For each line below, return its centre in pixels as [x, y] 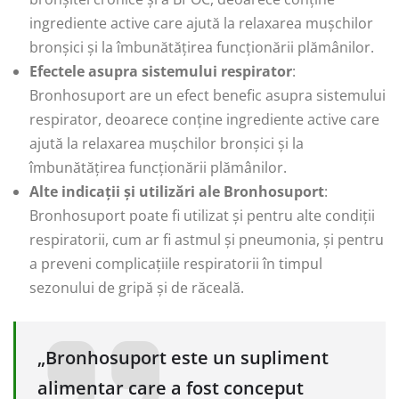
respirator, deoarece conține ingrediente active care [204, 119]
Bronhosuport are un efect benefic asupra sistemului [208, 95]
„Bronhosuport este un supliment [183, 358]
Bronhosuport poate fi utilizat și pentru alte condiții [202, 216]
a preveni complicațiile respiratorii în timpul [176, 264]
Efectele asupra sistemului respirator [161, 71]
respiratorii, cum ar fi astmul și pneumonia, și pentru [207, 240]
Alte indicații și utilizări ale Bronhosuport [177, 191]
